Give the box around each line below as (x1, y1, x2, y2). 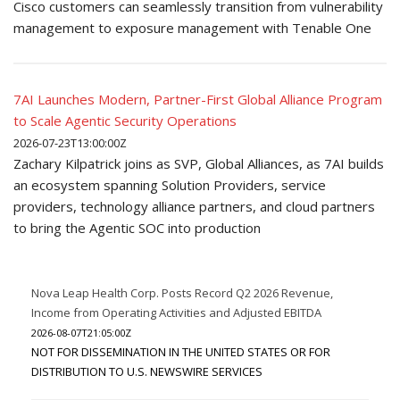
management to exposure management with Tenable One (13, 19, 371, 37)
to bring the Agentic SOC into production (13, 219, 261, 237)
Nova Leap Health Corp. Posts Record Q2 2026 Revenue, (31, 285, 333, 301)
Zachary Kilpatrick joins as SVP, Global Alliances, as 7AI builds (13, 154, 384, 172)
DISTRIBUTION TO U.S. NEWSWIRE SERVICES (31, 363, 262, 379)
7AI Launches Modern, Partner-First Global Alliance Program (13, 90, 382, 108)
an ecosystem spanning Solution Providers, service (13, 176, 326, 194)
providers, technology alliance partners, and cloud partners (13, 197, 375, 215)
